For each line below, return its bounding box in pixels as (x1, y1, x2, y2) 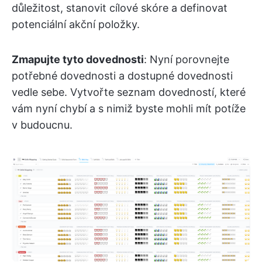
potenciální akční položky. (12, 18, 140, 30)
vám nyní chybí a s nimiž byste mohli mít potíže (12, 102, 246, 115)
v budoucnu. (12, 118, 73, 131)
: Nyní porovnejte (144, 53, 229, 65)
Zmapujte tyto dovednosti (12, 53, 144, 65)
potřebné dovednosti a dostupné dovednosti (12, 69, 233, 82)
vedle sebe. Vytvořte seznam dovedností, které (12, 85, 246, 98)
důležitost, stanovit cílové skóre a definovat (12, 1, 227, 14)
